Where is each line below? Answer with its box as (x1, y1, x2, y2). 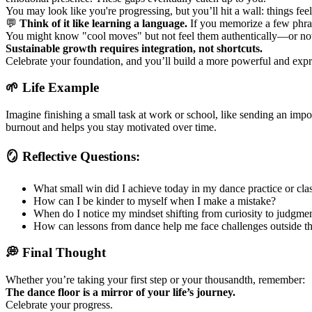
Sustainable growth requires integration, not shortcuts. (6, 42, 263, 54)
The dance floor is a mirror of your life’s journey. (6, 286, 235, 299)
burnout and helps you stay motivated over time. (6, 121, 217, 134)
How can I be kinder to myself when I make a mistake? (33, 194, 276, 207)
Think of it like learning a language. (19, 17, 187, 29)
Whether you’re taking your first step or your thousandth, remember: (6, 274, 305, 286)
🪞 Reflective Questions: (6, 148, 140, 164)
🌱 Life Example (6, 80, 99, 95)
